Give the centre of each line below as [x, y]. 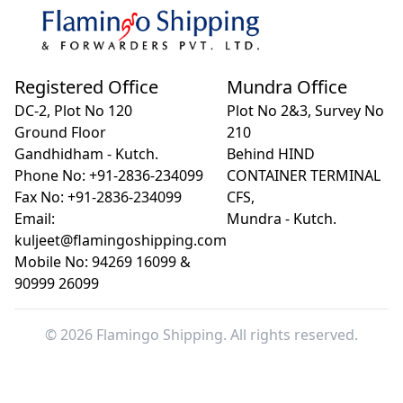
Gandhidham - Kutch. [86, 154]
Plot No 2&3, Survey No [305, 111]
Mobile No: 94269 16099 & [103, 262]
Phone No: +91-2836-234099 [109, 176]
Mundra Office [287, 87]
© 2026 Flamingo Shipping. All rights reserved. [201, 335]
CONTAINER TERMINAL [304, 176]
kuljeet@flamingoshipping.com [121, 241]
